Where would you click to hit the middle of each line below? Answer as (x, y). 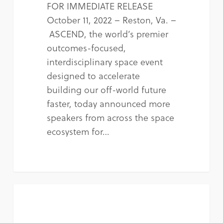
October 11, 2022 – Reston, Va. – (111, 20)
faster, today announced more (108, 104)
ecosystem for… (78, 131)
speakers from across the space (110, 117)
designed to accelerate (93, 76)
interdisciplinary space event (105, 62)
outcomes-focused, (86, 48)
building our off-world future (106, 90)
